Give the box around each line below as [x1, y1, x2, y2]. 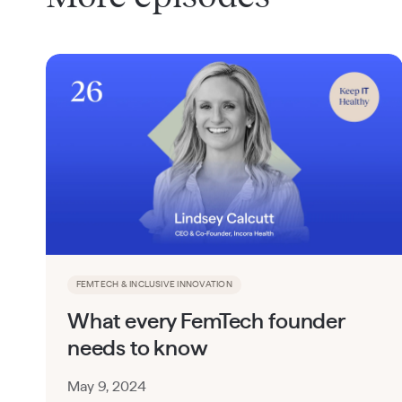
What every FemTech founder [66, 310, 345, 333]
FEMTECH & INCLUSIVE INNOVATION [75, 280, 232, 290]
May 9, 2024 [66, 379, 146, 394]
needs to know [66, 337, 208, 360]
